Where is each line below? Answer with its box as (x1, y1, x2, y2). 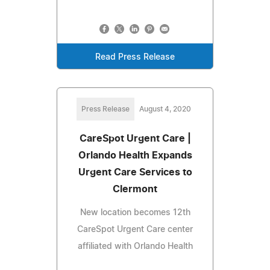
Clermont (113, 184, 157, 194)
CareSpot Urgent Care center (77, 225, 193, 234)
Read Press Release (95, 52, 175, 61)
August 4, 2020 (139, 105, 191, 113)
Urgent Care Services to (78, 167, 192, 177)
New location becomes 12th (80, 208, 190, 217)
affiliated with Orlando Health (77, 242, 193, 251)
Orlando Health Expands (78, 150, 192, 160)
